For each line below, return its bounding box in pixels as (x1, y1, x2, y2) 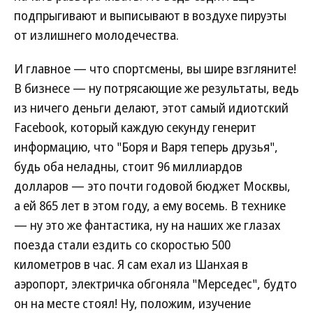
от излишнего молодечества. (14, 27, 179, 43)
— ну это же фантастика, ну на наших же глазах (14, 217, 281, 233)
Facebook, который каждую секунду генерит (14, 119, 256, 136)
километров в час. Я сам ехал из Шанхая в (14, 256, 248, 272)
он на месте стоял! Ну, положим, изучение (14, 295, 251, 312)
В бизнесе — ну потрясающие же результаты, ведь (14, 80, 299, 96)
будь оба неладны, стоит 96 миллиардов (14, 158, 242, 175)
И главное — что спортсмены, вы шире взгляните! (14, 60, 296, 77)
